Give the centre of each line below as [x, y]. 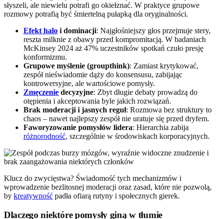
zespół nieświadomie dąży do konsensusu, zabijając [103, 74]
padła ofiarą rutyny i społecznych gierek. [116, 196]
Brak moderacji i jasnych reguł [75, 109]
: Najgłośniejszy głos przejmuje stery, [153, 30]
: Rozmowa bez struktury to [169, 109]
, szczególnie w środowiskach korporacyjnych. [138, 136]
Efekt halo [41, 30]
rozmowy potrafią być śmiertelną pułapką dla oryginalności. [96, 14]
